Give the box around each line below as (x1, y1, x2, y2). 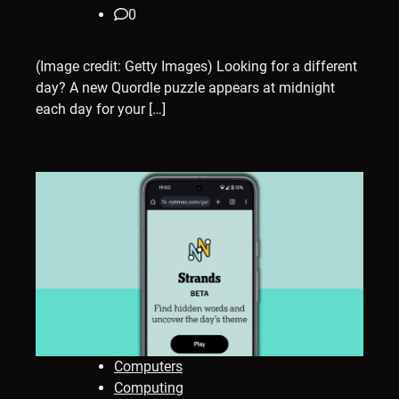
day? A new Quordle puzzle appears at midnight (36, 79, 335, 97)
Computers (114, 358, 183, 376)
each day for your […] (36, 101, 166, 118)
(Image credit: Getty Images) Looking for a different (36, 58, 357, 76)
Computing (114, 379, 183, 397)
